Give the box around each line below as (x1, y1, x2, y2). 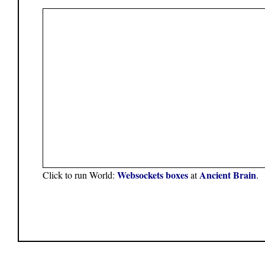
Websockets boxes (117, 168, 188, 182)
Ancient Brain (199, 168, 256, 182)
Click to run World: (43, 169, 117, 182)
